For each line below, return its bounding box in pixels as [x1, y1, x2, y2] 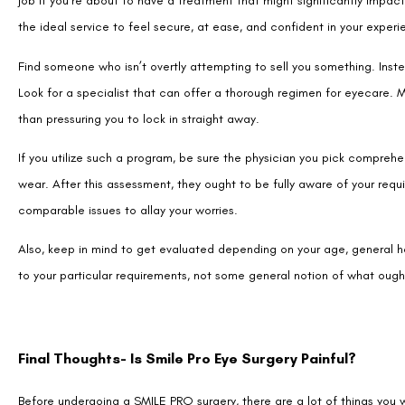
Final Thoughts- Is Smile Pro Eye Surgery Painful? [18, 283, 356, 301]
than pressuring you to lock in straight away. [18, 43, 259, 60]
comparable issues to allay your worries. [18, 135, 238, 151]
